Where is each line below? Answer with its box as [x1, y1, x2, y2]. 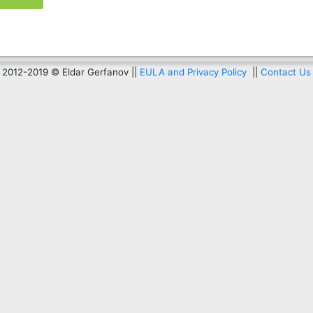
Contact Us [261, 66, 311, 78]
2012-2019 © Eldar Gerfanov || [2, 66, 140, 78]
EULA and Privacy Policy [140, 66, 247, 78]
